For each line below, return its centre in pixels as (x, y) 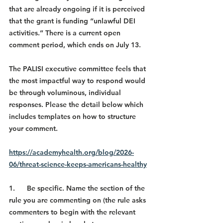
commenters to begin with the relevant (73, 212)
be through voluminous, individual (66, 93)
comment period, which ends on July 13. (75, 45)
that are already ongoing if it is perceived (78, 9)
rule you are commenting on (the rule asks (78, 200)
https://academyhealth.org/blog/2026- (71, 153)
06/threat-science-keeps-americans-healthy (78, 165)
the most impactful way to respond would (78, 81)
